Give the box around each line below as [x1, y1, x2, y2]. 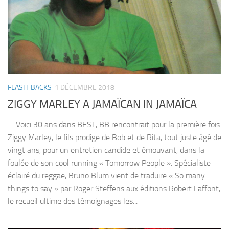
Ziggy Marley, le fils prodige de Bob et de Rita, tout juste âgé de [8, 132, 221, 143]
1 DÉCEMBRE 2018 [55, 83, 114, 93]
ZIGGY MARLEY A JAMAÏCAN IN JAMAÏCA [8, 98, 197, 111]
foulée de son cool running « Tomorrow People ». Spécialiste [8, 158, 211, 168]
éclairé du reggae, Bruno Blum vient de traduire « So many [8, 171, 205, 181]
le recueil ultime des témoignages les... [8, 196, 138, 207]
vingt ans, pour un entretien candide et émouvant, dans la [8, 145, 204, 155]
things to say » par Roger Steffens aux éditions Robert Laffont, [8, 184, 220, 194]
